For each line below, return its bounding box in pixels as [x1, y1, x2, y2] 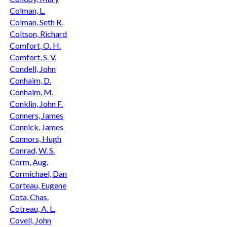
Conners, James [10, 110, 63, 120]
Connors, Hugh [10, 133, 61, 143]
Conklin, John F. [10, 98, 63, 108]
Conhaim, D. [10, 75, 51, 85]
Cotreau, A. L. [10, 203, 55, 213]
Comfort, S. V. [10, 52, 56, 62]
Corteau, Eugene [10, 180, 66, 190]
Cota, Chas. [10, 192, 49, 202]
